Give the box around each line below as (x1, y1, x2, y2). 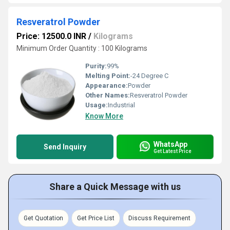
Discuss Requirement (128, 215, 190, 222)
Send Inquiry (44, 143, 86, 151)
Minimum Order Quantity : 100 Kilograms (16, 44, 147, 52)
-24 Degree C (130, 72, 168, 80)
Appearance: (85, 82, 128, 89)
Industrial (108, 101, 135, 109)
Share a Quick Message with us (49, 181, 181, 192)
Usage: (85, 101, 108, 109)
